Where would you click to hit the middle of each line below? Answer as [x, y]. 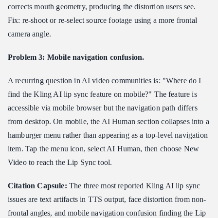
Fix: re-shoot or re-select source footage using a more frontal [102, 20]
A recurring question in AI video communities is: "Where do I [105, 81]
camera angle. [30, 34]
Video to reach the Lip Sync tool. [60, 163]
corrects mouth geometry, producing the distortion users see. [102, 7]
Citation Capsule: [37, 186]
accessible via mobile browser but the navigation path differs [103, 108]
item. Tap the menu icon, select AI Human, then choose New [104, 149]
